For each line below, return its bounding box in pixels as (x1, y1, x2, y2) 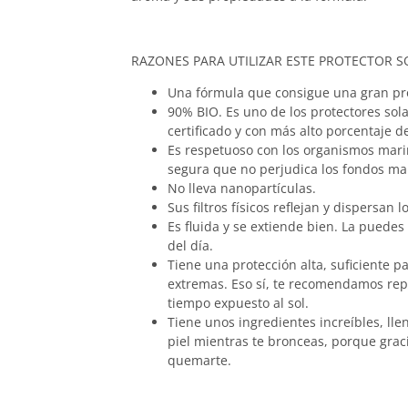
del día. (168, 237, 213, 255)
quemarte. (168, 352, 231, 370)
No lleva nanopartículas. (168, 179, 316, 198)
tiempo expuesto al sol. (168, 294, 309, 312)
